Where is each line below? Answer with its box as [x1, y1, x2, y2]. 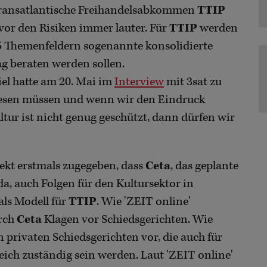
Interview [114, 74, 164, 90]
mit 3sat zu [164, 74, 222, 90]
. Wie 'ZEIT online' [97, 194, 191, 210]
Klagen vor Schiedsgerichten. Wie [42, 212, 213, 228]
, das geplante [170, 159, 238, 174]
